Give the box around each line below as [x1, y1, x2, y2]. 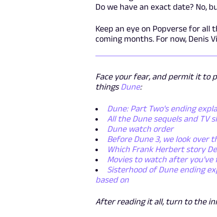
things [95, 82, 121, 92]
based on [95, 175, 129, 185]
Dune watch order [107, 124, 174, 134]
